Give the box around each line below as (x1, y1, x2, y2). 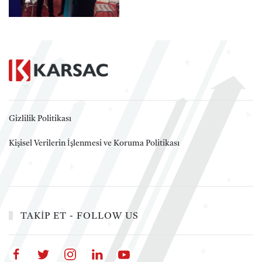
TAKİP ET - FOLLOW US (17, 211, 139, 221)
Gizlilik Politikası (9, 114, 71, 123)
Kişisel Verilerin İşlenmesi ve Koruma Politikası (9, 139, 180, 147)
